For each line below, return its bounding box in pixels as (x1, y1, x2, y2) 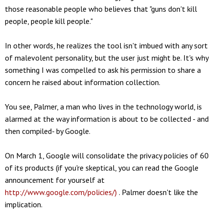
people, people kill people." (5, 16, 93, 26)
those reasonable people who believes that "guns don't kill (5, 3, 197, 14)
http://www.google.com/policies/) (5, 187, 117, 197)
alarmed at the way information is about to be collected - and (5, 113, 209, 124)
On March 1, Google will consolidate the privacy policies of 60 (5, 150, 209, 160)
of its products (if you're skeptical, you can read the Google (5, 162, 198, 173)
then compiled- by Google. (5, 126, 90, 136)
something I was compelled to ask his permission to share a (5, 65, 201, 75)
